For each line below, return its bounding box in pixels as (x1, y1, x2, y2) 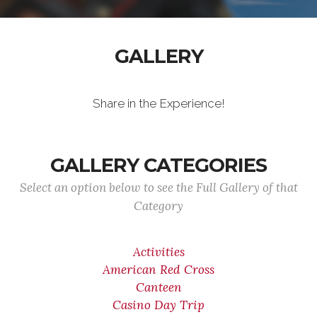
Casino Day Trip (113, 297, 204, 313)
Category (134, 198, 183, 214)
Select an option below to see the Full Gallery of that (19, 180, 298, 195)
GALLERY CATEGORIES (50, 154, 267, 177)
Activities (132, 244, 185, 260)
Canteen (135, 279, 182, 295)
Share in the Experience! (92, 96, 225, 110)
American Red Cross (103, 262, 214, 277)
